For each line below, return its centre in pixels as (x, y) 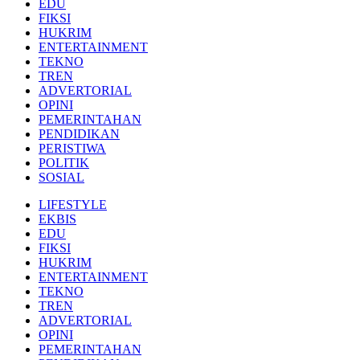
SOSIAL (61, 177)
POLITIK (64, 163)
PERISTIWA (72, 148)
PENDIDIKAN (79, 134)
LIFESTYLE (73, 205)
